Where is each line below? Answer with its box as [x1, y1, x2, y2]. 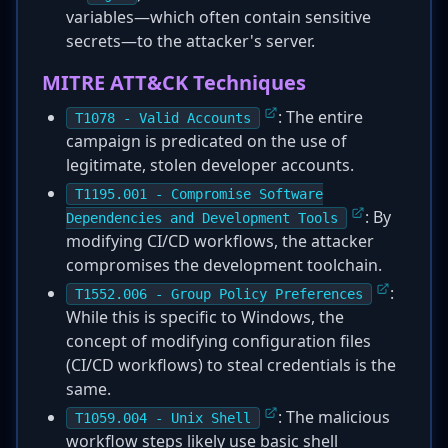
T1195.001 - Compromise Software [75, 186, 323, 202]
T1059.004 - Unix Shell [75, 410, 251, 426]
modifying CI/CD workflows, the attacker [66, 230, 374, 252]
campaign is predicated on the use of [66, 130, 347, 152]
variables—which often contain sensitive [66, 6, 371, 28]
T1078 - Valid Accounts [75, 110, 251, 126]
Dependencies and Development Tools [66, 210, 338, 226]
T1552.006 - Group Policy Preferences [75, 286, 363, 302]
